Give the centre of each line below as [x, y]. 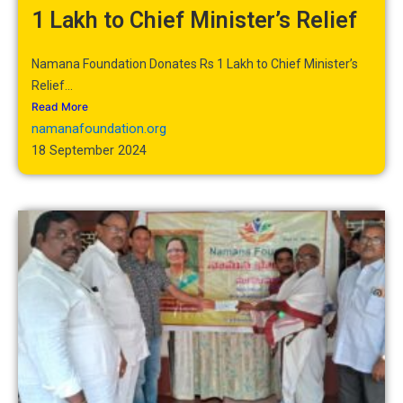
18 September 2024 [89, 150]
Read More [60, 106]
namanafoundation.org [99, 128]
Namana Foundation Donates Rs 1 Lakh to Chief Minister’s [195, 63]
